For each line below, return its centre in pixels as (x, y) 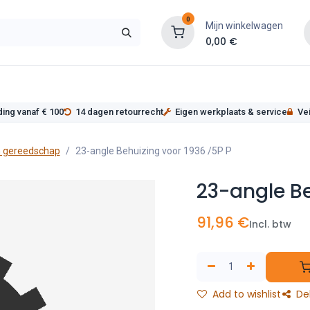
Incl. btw (270, 224)
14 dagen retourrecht (119, 112)
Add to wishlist (245, 294)
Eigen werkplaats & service (231, 112)
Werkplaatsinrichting (92, 84)
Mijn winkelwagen (244, 25)
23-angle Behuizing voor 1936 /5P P (153, 151)
